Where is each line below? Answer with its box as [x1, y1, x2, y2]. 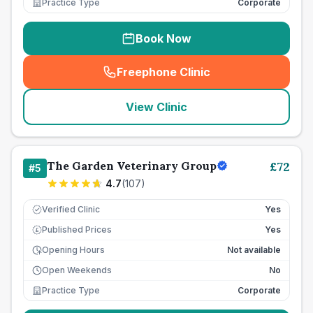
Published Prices [42, 224, 112, 235]
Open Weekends [42, 265, 112, 275]
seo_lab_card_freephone [159, 72, 299, 87]
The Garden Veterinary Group [47, 159, 217, 173]
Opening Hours [42, 245, 105, 255]
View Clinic [126, 100, 187, 114]
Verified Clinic [42, 204, 100, 214]
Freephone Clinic [117, 65, 210, 79]
